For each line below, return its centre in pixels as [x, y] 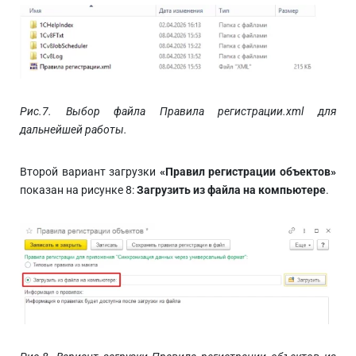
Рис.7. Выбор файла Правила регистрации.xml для [178, 112]
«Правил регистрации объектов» [248, 172]
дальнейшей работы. [74, 130]
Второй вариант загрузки [90, 172]
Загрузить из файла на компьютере [231, 190]
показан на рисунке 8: [78, 190]
